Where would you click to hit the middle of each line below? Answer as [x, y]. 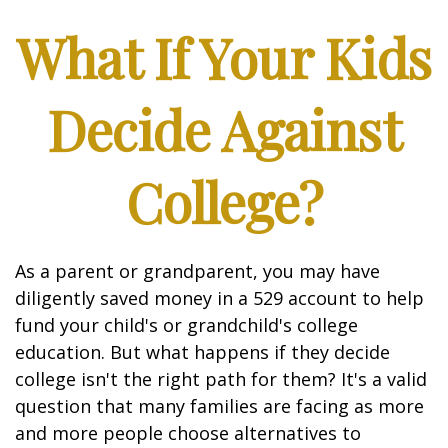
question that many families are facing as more [219, 406]
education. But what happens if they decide [202, 352]
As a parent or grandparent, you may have [197, 271]
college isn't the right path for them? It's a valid [221, 379]
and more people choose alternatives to [188, 433]
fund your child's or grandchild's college [186, 325]
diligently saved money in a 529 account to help [219, 298]
